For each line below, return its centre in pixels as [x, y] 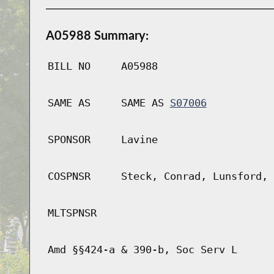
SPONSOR [69, 140]
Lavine [139, 140]
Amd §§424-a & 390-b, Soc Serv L [142, 250]
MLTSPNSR [72, 213]
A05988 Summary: [97, 35]
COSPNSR [69, 176]
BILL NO [69, 66]
